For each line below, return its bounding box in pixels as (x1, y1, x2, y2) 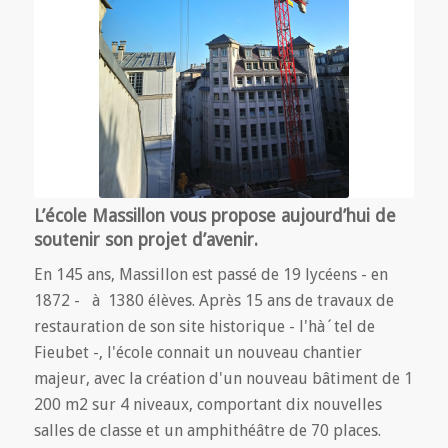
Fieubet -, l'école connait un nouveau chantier (33, 342, 362, 362)
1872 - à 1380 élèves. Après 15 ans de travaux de (33, 290, 394, 310)
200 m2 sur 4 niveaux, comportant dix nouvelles (33, 394, 382, 414)
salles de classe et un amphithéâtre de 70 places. (33, 420, 381, 440)
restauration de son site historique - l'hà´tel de (33, 316, 375, 336)
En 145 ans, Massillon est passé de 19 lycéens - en (33, 264, 388, 284)
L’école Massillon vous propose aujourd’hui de (33, 205, 396, 226)
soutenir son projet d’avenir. (33, 229, 258, 250)
